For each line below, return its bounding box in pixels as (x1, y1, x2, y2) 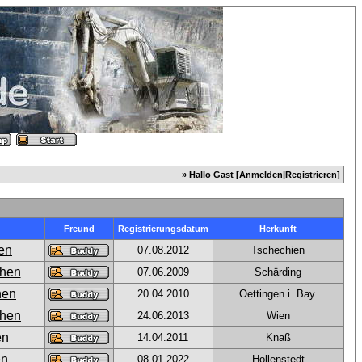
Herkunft (259, 224, 297, 234)
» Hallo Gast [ (181, 170, 239, 179)
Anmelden (238, 170, 283, 179)
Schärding (255, 266, 301, 278)
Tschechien (251, 244, 305, 256)
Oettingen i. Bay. (238, 288, 318, 300)
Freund (63, 224, 95, 234)
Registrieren (284, 170, 337, 179)
